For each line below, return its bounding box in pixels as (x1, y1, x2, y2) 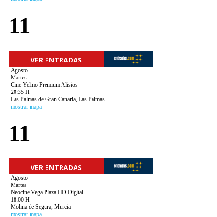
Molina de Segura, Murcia (10, 203, 71, 210)
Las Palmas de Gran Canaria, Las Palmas (10, 96, 105, 103)
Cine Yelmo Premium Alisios (10, 81, 77, 88)
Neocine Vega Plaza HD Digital (10, 189, 83, 196)
